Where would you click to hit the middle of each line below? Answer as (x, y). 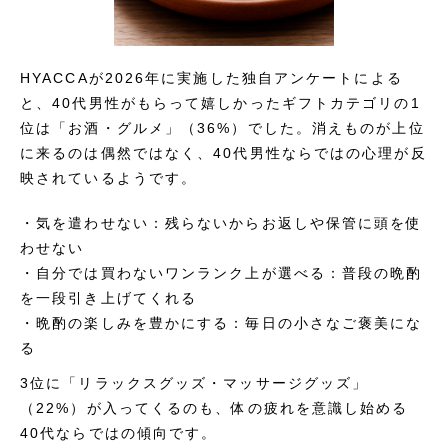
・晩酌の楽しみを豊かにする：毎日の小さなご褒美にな (221, 323)
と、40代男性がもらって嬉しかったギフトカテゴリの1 (220, 103)
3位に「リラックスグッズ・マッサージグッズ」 (194, 383)
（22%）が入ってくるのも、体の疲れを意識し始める (214, 408)
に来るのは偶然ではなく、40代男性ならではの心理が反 (223, 153)
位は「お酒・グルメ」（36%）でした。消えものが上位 (222, 128)
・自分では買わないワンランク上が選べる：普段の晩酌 (221, 273)
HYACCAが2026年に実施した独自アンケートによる (211, 78)
